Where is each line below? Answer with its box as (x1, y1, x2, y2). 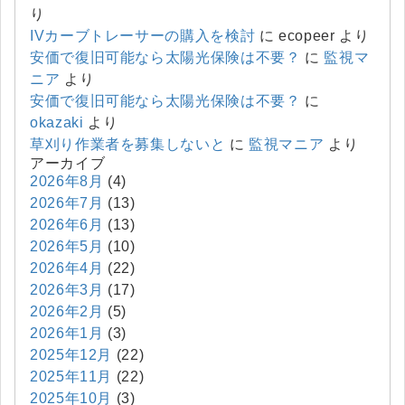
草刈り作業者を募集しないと (30, 136, 226, 152)
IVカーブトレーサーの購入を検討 (30, 27, 256, 43)
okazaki (30, 114, 84, 130)
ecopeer (278, 27, 335, 43)
